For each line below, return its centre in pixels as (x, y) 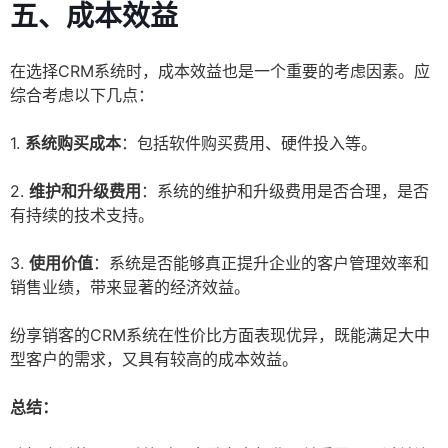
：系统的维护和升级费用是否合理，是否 (285, 191)
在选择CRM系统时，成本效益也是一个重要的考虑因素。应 (220, 71)
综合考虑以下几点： (82, 95)
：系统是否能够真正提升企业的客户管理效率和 (261, 263)
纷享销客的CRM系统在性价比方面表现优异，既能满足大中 (220, 335)
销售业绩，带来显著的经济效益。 (130, 287)
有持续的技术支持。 (82, 215)
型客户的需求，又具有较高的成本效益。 (154, 359)
